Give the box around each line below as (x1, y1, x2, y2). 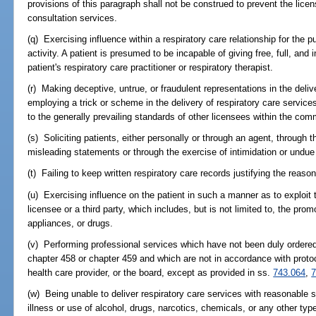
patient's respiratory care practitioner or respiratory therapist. (28, 61, 274, 73)
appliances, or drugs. (28, 217, 114, 229)
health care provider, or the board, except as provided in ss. (28, 267, 274, 278)
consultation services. (28, 12, 118, 23)
